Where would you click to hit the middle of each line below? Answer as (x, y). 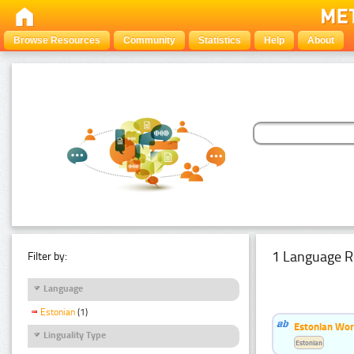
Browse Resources (57, 40)
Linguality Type (75, 335)
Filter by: (47, 256)
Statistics (220, 40)
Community (149, 40)
